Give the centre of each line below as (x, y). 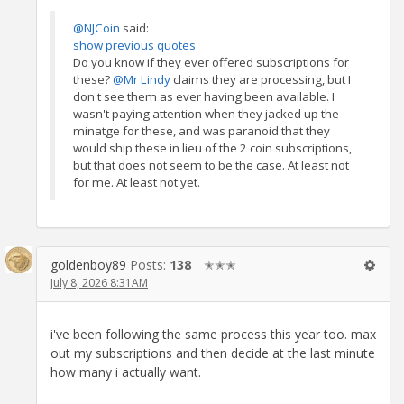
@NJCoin (96, 28)
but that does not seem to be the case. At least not (211, 165)
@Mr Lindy (143, 79)
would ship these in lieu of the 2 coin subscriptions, (212, 147)
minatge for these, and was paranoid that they (202, 130)
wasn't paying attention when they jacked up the (206, 113)
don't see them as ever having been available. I (204, 96)
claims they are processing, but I (262, 79)
